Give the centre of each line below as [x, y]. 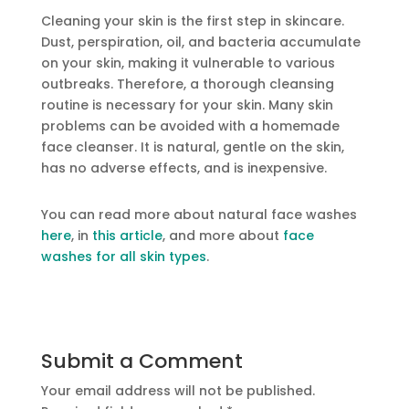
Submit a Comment [142, 362]
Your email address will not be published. [178, 391]
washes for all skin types [123, 257]
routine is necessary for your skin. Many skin [187, 105]
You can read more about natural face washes [199, 215]
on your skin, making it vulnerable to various [188, 63]
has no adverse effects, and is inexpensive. [184, 168]
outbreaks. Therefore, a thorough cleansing [187, 84]
